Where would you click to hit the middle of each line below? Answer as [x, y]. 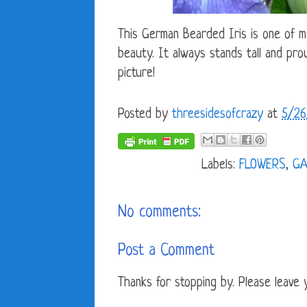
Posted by [145, 115]
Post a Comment [166, 251]
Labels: [220, 166]
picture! [136, 74]
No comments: [159, 213]
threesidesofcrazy [218, 115]
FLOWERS [262, 166]
